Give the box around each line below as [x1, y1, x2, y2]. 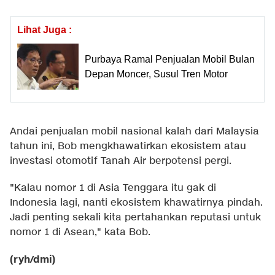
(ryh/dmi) [10, 253, 55, 267]
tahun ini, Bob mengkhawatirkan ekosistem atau [10, 140, 246, 153]
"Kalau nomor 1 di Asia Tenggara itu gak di [10, 182, 216, 195]
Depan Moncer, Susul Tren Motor [85, 68, 228, 79]
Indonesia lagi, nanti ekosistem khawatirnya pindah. [10, 196, 263, 210]
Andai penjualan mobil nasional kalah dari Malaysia [10, 125, 259, 139]
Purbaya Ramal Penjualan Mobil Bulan [85, 53, 255, 64]
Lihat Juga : [17, 25, 72, 36]
